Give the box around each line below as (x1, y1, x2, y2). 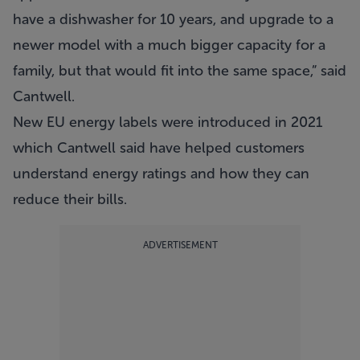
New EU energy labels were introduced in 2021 (13, 113, 322, 131)
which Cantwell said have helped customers (13, 139, 305, 157)
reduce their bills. (13, 190, 127, 208)
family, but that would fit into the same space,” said (13, 62, 346, 80)
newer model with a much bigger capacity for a (13, 36, 325, 54)
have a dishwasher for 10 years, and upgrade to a (13, 10, 333, 28)
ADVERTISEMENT (142, 239, 218, 251)
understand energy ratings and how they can (13, 165, 309, 182)
